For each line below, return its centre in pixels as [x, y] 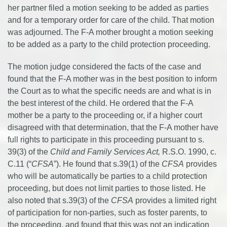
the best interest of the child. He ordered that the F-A [100, 103]
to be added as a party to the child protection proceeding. [109, 44]
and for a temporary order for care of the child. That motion [111, 20]
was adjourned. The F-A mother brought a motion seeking [110, 32]
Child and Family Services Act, [105, 152]
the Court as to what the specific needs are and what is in [109, 91]
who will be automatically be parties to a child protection [107, 176]
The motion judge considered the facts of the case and [104, 67]
